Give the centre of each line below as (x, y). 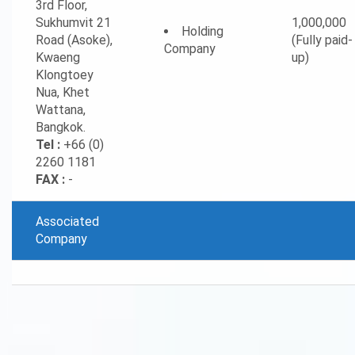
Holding (202, 31)
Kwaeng (58, 57)
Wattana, (61, 110)
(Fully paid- (322, 40)
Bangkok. (61, 127)
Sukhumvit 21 (73, 23)
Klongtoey (65, 75)
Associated (67, 221)
